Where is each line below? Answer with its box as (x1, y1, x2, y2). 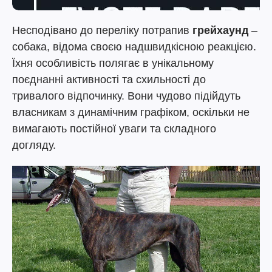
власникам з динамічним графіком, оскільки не (12, 106, 250, 118)
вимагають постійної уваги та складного (12, 123, 216, 135)
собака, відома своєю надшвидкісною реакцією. (12, 41, 256, 53)
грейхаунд (192, 24, 248, 36)
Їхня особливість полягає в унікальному (12, 57, 214, 69)
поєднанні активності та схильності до (12, 73, 206, 86)
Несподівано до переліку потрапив (12, 24, 192, 36)
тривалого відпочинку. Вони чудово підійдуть (12, 90, 240, 102)
